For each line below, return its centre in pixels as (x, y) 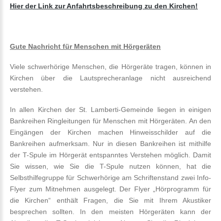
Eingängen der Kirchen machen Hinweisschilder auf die (110, 132)
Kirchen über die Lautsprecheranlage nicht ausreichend (110, 78)
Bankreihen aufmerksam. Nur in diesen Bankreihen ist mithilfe (110, 143)
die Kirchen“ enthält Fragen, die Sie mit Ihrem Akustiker (110, 200)
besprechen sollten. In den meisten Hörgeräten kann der (110, 211)
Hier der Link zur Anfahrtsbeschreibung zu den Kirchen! (104, 6)
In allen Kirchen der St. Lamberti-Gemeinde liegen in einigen (110, 109)
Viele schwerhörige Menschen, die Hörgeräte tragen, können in (110, 66)
